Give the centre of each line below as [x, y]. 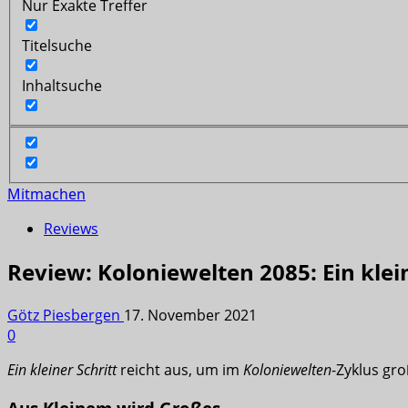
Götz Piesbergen [66, 316]
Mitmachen [46, 194]
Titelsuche [57, 45]
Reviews [71, 229]
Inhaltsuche [62, 85]
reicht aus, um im [180, 370]
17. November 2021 [190, 316]
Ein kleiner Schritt [62, 370]
